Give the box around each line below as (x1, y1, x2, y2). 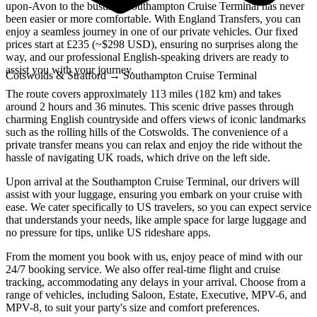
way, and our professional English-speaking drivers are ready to (6, 51, 289, 64)
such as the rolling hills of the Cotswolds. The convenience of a (6, 126, 288, 139)
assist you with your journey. (6, 64, 134, 76)
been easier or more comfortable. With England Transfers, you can (6, 13, 301, 25)
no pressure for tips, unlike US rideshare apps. (6, 226, 211, 239)
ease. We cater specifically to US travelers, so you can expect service (6, 201, 311, 214)
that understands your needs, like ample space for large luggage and (6, 214, 306, 226)
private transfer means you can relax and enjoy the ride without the (6, 139, 302, 151)
